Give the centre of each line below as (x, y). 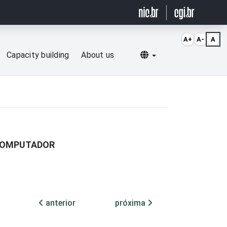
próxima (131, 203)
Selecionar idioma (188, 55)
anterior (60, 203)
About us (98, 55)
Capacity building (38, 55)
